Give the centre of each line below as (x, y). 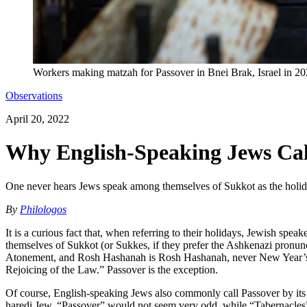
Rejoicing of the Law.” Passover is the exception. (112, 269)
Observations (34, 96)
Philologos (43, 209)
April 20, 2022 (37, 119)
